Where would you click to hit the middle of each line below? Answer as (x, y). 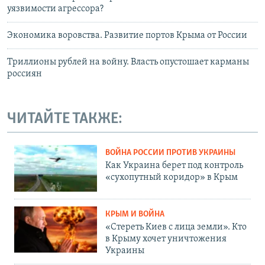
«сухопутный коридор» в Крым (172, 177)
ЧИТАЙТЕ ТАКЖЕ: (65, 119)
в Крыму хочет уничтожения (166, 239)
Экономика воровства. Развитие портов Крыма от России (127, 36)
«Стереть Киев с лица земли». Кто (176, 227)
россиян (25, 74)
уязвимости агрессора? (55, 9)
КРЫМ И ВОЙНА (135, 214)
